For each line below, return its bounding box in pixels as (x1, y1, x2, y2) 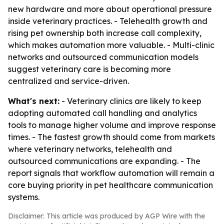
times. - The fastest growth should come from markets (8, 132, 215, 142)
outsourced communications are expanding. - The (8, 156, 200, 166)
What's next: (8, 96, 59, 106)
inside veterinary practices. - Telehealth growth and (8, 16, 207, 26)
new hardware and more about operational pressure (8, 4, 212, 14)
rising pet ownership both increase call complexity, (8, 28, 201, 38)
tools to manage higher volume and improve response (8, 120, 216, 130)
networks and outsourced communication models (8, 52, 198, 62)
